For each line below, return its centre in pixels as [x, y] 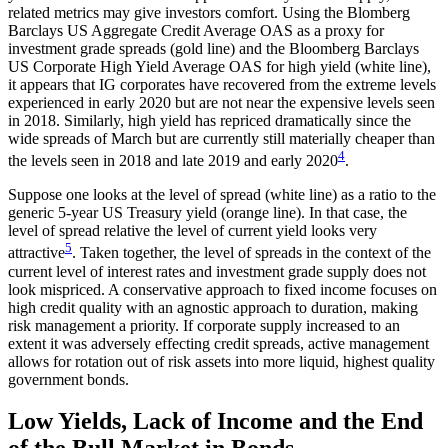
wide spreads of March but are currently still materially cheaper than [221, 138]
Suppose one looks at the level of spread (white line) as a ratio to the [222, 195]
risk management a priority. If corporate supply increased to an [204, 325]
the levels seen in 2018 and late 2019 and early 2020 [173, 161]
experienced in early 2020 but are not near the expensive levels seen [221, 102]
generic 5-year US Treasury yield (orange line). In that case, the [207, 213]
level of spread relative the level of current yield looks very [192, 231]
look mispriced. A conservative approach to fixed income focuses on [222, 289]
